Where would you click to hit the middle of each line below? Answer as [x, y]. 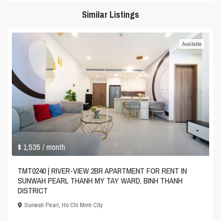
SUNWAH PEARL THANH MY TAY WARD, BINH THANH [100, 181]
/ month [54, 147]
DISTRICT [33, 191]
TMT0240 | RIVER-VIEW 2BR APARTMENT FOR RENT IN [103, 171]
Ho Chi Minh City [82, 205]
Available [191, 44]
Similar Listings [110, 15]
